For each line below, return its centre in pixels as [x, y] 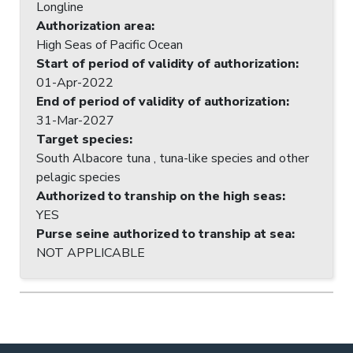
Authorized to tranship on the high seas [159, 196]
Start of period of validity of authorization [166, 63]
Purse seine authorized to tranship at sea [164, 234]
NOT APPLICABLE [91, 253]
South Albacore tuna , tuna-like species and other [158, 158]
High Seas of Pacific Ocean [110, 45]
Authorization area [94, 26]
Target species [83, 139]
